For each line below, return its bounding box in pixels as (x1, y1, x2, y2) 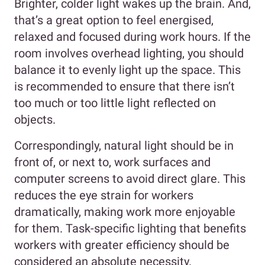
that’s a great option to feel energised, (14, 13, 214, 28)
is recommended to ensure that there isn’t (14, 79, 235, 94)
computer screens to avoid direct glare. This (14, 172, 245, 186)
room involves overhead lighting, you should (14, 46, 244, 61)
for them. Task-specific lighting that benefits (14, 221, 246, 236)
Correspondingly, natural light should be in (14, 138, 234, 153)
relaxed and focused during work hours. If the (14, 30, 251, 44)
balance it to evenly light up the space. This (14, 63, 241, 77)
